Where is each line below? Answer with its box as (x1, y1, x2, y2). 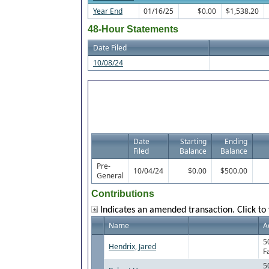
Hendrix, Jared (109, 241, 156, 252)
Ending (225, 136, 247, 147)
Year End (93, 6, 122, 17)
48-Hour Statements (88, 24, 178, 35)
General (97, 171, 124, 181)
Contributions (91, 189, 154, 199)
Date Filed (93, 43, 127, 53)
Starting (180, 136, 207, 147)
